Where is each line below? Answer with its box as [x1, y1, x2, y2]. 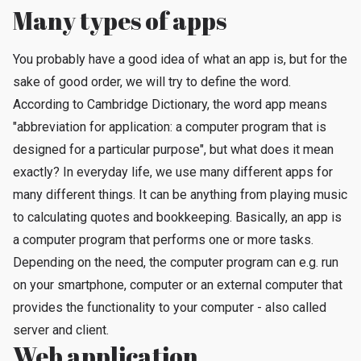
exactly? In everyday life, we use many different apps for [13, 164, 333, 180]
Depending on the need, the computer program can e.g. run [13, 255, 338, 270]
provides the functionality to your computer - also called [13, 300, 326, 315]
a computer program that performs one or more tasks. [13, 232, 313, 247]
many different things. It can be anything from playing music [13, 187, 347, 202]
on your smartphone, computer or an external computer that [13, 277, 342, 293]
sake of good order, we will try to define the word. [13, 74, 291, 89]
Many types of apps [13, 4, 226, 37]
